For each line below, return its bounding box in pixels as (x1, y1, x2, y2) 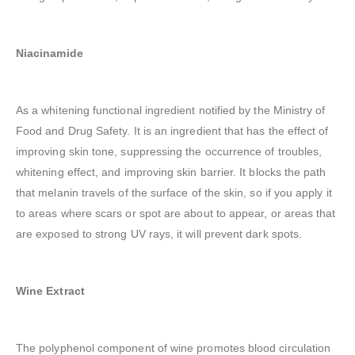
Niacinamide (16, 47, 83, 60)
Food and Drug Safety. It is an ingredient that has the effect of (16, 124, 329, 138)
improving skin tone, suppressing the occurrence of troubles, (16, 145, 323, 158)
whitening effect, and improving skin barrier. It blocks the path (16, 166, 326, 179)
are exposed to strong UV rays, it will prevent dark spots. (16, 227, 303, 241)
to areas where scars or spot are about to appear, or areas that (16, 207, 336, 220)
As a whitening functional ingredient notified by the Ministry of (16, 104, 326, 117)
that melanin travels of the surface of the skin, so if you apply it (16, 186, 332, 200)
